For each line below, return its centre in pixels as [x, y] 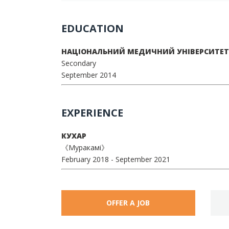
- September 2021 [140, 159]
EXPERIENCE [92, 113]
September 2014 [88, 75]
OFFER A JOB [128, 203]
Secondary [78, 63]
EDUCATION [92, 28]
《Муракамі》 [85, 147]
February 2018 [86, 159]
